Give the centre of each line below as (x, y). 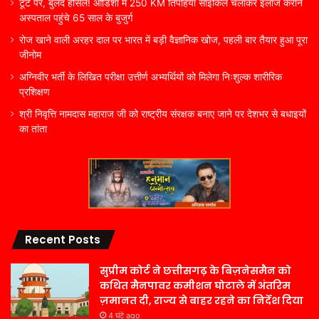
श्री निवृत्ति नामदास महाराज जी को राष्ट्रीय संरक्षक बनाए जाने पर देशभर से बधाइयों (163, 114)
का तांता (33, 129)
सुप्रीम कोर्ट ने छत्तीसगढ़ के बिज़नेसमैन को (195, 270)
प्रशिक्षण (35, 91)
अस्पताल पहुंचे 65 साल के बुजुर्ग (76, 17)
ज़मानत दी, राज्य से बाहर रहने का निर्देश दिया (202, 300)
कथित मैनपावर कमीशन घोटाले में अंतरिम (195, 285)
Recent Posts (63, 239)
